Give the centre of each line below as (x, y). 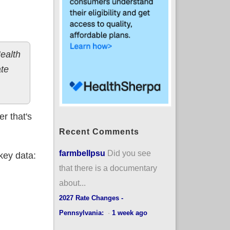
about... (72, 183)
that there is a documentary (108, 168)
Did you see (129, 153)
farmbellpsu (82, 153)
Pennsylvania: (82, 213)
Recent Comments (99, 131)
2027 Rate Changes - (91, 198)
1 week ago (129, 213)
